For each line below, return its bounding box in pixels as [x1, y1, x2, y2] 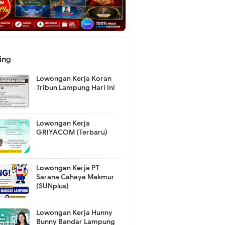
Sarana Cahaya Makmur [36, 173, 115, 181]
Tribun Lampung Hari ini [36, 83, 115, 92]
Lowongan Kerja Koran [36, 74, 111, 83]
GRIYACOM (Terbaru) [36, 128, 107, 137]
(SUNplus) [36, 182, 69, 190]
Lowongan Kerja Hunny [36, 208, 113, 217]
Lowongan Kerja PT [36, 164, 99, 172]
